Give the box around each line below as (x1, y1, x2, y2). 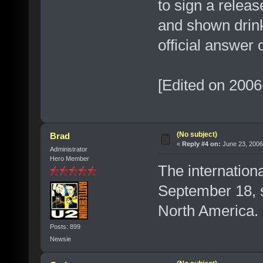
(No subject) (176, 130, 217, 139)
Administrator (49, 146, 87, 153)
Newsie (49, 235, 71, 242)
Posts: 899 (49, 222, 80, 230)
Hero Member (49, 155, 89, 163)
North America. (157, 202, 258, 220)
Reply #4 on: (181, 140, 221, 148)
